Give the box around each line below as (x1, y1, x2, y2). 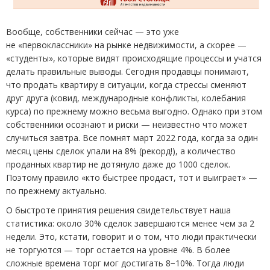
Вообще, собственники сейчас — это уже (6, 25, 179, 37)
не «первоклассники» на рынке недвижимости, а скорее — (6, 39, 246, 51)
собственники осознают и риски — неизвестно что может (6, 118, 248, 130)
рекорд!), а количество (142, 145, 236, 157)
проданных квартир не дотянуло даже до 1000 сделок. (6, 158, 230, 170)
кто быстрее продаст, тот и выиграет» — (86, 171, 257, 183)
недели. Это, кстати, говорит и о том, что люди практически (6, 230, 257, 242)
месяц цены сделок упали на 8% (6, 145, 137, 157)
